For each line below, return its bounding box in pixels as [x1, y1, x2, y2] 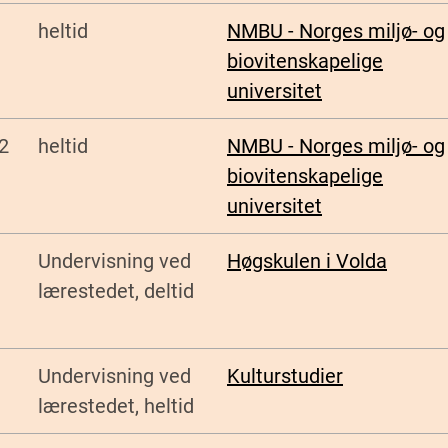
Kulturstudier [227, 364, 343, 389]
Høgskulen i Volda [227, 249, 387, 274]
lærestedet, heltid [38, 394, 194, 419]
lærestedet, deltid [38, 279, 194, 304]
